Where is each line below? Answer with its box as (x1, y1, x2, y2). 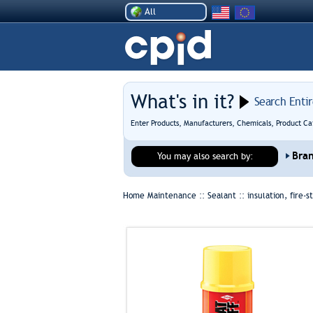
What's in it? (130, 90, 234, 113)
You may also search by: (156, 151, 254, 161)
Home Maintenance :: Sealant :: (122, 191, 247, 201)
